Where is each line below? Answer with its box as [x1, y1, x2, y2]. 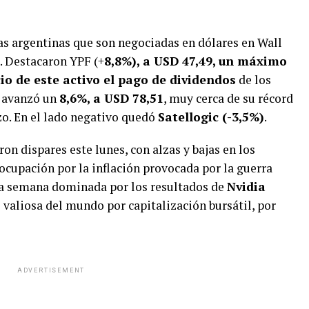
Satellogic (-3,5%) [158, 108, 264, 125]
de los [236, 71, 271, 88]
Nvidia [227, 178, 266, 195]
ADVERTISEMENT [17, 266, 86, 274]
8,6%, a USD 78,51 [59, 90, 163, 106]
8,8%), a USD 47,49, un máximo [104, 52, 287, 69]
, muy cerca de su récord [163, 90, 293, 106]
